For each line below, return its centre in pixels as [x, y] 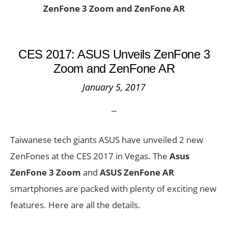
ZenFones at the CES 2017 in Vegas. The [90, 156]
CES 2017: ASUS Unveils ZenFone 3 [114, 54]
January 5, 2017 [114, 87]
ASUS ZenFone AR [137, 172]
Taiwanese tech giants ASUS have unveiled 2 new [107, 140]
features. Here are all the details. [75, 205]
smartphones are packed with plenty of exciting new [113, 189]
